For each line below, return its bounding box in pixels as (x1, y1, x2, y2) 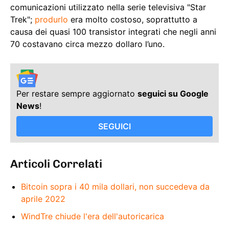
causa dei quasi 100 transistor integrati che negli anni (10, 27, 216, 37)
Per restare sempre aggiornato (16, 88, 138, 99)
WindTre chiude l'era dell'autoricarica (21, 211, 164, 221)
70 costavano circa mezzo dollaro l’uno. (10, 39, 165, 50)
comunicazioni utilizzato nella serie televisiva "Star (10, 2, 206, 13)
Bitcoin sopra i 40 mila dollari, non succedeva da (21, 181, 210, 192)
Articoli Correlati (10, 156, 102, 171)
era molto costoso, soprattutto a (68, 14, 197, 25)
